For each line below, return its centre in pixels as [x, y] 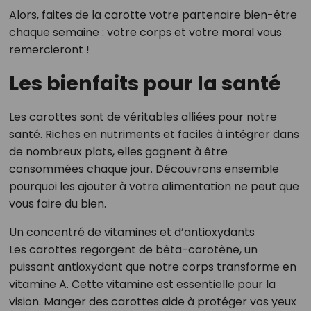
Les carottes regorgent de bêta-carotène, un [133, 250]
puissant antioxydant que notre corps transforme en [152, 267]
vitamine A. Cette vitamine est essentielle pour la [142, 285]
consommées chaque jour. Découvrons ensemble [144, 169]
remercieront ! [49, 50]
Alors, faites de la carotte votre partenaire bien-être [153, 15]
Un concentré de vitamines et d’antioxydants [132, 233]
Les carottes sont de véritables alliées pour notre [143, 117]
